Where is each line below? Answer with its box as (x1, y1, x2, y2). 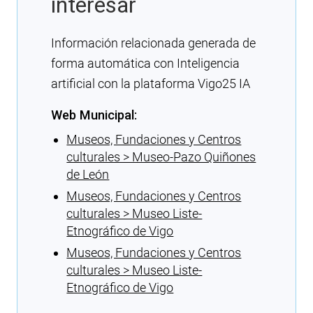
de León (66, 166, 110, 182)
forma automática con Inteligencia (51, 55, 240, 71)
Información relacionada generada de (51, 35, 256, 50)
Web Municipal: (51, 107, 137, 122)
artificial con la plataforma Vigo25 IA (51, 75, 250, 91)
